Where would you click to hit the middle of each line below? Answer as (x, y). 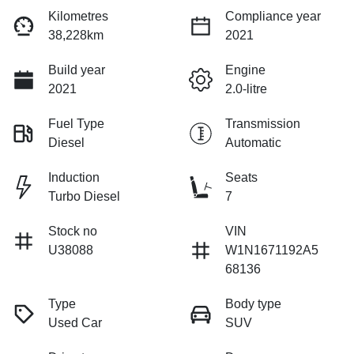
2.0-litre (246, 89)
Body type (253, 304)
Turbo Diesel (84, 197)
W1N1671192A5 (272, 250)
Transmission (263, 124)
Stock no (73, 232)
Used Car (75, 323)
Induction (74, 178)
